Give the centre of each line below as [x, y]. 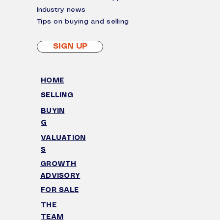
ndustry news [62, 10]
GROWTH [58, 164]
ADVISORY [60, 176]
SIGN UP [70, 46]
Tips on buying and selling [83, 22]
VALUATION [63, 138]
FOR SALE [60, 190]
